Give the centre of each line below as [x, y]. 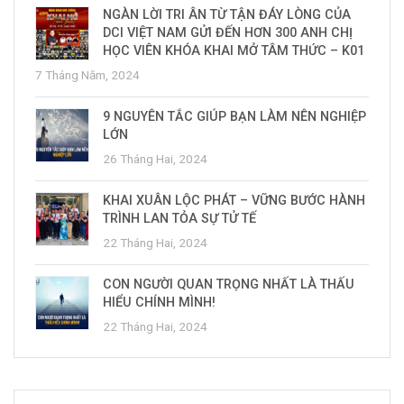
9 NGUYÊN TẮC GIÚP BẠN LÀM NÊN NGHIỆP [234, 117]
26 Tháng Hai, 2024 [155, 159]
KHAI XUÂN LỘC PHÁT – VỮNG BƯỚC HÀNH [234, 201]
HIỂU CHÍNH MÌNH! [159, 303]
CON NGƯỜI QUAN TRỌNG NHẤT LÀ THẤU [229, 285]
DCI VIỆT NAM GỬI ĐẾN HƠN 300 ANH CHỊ [228, 33]
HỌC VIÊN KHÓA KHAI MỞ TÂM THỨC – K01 [234, 51]
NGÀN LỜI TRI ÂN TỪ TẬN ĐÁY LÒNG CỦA [227, 15]
